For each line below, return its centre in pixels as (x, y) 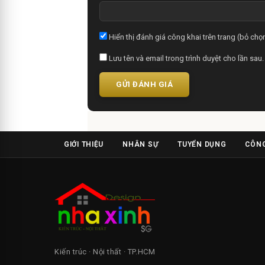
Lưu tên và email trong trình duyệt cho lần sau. (185, 58)
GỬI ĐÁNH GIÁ (145, 84)
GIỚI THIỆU (84, 144)
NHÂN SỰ (141, 144)
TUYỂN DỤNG (202, 144)
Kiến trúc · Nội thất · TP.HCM (105, 252)
